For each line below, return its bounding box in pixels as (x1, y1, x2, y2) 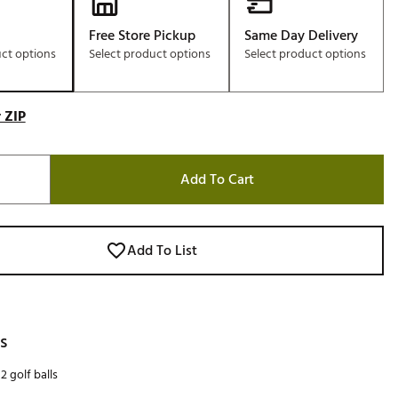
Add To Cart (179, 168, 254, 191)
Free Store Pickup (89, 24, 196, 47)
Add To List (126, 239, 197, 262)
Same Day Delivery (243, 24, 358, 47)
